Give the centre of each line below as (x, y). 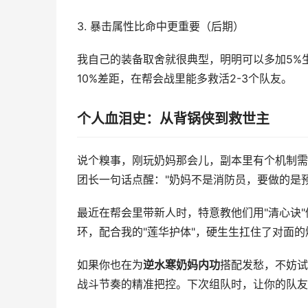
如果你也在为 (110, 265)
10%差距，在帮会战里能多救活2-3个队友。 (185, 79)
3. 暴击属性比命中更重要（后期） (161, 26)
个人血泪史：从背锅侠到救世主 (173, 119)
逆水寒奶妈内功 (181, 265)
